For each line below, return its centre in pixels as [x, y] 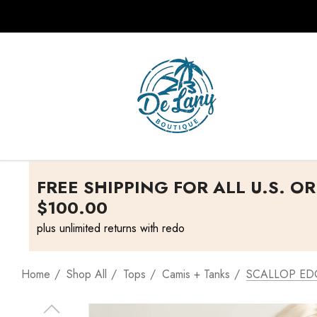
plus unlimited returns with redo [110, 228]
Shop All [87, 274]
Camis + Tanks [196, 274]
